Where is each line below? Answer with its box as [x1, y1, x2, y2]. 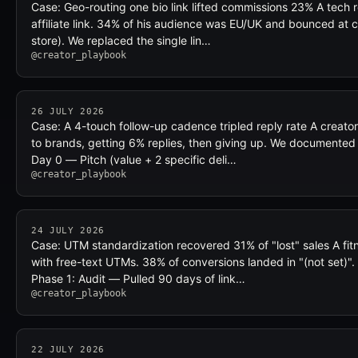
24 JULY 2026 [31, 225, 105, 236]
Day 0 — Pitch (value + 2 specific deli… [31, 153, 237, 166]
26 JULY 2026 [31, 106, 105, 117]
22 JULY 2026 [31, 344, 105, 355]
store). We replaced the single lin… [31, 34, 211, 47]
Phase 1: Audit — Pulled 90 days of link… [31, 272, 245, 285]
